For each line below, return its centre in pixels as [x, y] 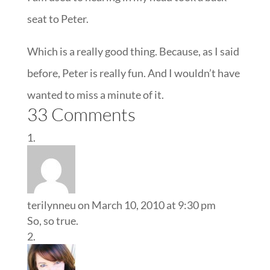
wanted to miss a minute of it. [95, 95]
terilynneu [51, 205]
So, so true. [52, 221]
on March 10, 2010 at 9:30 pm [146, 205]
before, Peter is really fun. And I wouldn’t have [133, 73]
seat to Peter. [58, 19]
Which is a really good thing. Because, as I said [133, 51]
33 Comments [81, 114]
